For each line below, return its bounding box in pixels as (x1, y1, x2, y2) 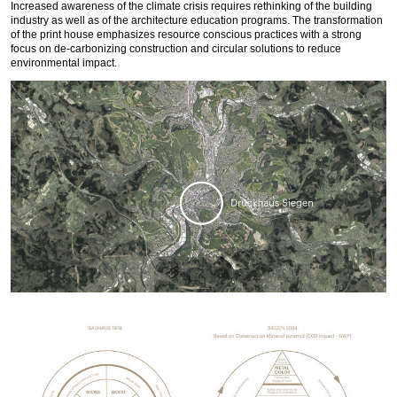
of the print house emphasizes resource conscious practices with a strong (11, 29, 362, 41)
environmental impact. (11, 58, 117, 69)
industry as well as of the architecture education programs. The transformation (11, 15, 383, 27)
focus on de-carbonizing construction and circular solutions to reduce (11, 43, 341, 55)
